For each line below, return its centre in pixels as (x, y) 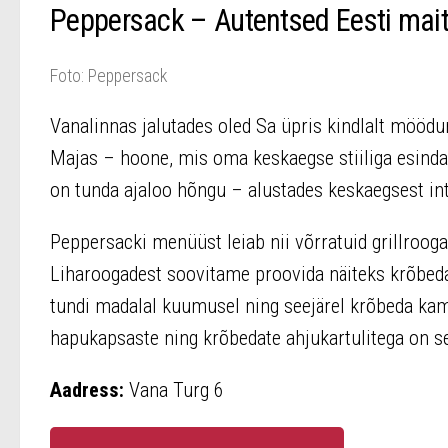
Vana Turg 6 (174, 390)
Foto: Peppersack (108, 75)
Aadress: (87, 390)
